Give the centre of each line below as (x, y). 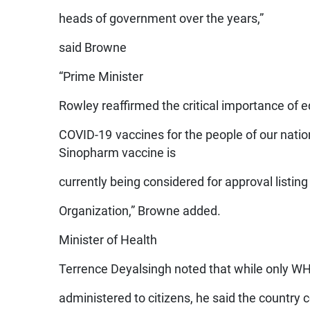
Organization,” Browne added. (140, 211)
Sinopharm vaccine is (118, 153)
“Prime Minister (101, 76)
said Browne (93, 47)
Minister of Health (108, 240)
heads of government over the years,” (162, 18)
